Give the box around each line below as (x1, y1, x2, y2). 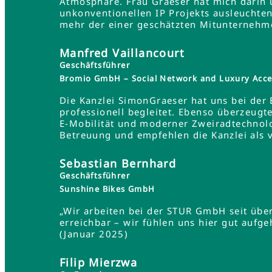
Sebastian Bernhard (59, 156, 177, 171)
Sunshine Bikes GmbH (59, 183, 155, 194)
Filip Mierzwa (59, 255, 138, 270)
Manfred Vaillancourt (59, 46, 185, 60)
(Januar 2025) (59, 228, 129, 240)
